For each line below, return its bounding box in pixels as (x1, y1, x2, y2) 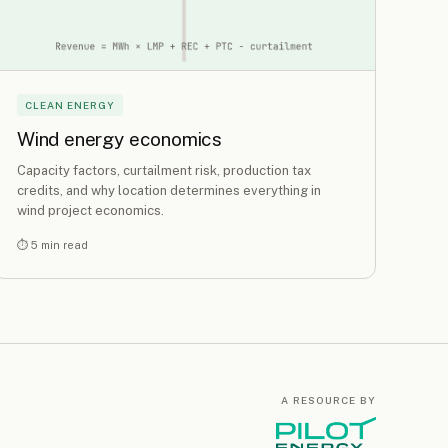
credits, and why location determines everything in (17, 182, 321, 198)
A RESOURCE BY (281, 393, 376, 406)
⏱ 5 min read (17, 238, 88, 251)
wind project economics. (17, 202, 164, 218)
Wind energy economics (17, 128, 223, 151)
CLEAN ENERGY (25, 99, 115, 112)
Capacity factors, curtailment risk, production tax (17, 162, 311, 178)
